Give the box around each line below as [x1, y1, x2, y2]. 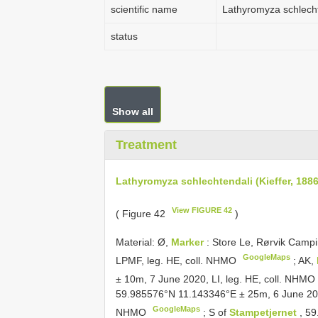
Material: [116, 236, 158, 248]
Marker [171, 236, 207, 248]
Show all [112, 106, 153, 117]
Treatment [116, 138, 177, 152]
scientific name [111, 4, 177, 15]
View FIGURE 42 [172, 205, 233, 214]
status [111, 31, 138, 42]
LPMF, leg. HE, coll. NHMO [116, 254, 239, 266]
